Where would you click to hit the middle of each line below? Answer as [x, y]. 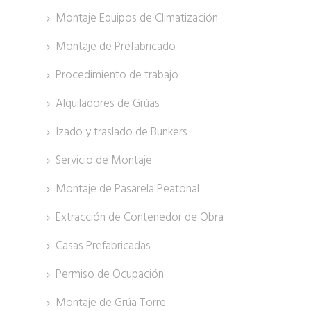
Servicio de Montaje [103, 160]
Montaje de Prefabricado [115, 47]
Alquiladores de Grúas [107, 103]
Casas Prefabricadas [103, 246]
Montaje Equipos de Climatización [136, 18]
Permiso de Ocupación [109, 274]
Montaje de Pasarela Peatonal [127, 189]
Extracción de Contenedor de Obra [139, 217]
